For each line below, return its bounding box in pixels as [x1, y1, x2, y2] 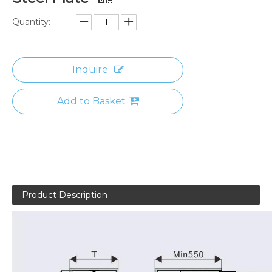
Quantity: [12, 16, 50, 28]
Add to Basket [56, 95, 126, 107]
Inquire [72, 64, 108, 76]
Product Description [22, 189, 107, 201]
